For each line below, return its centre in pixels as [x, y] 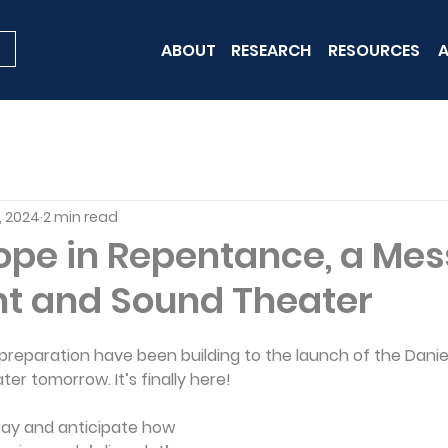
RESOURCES [373, 50]
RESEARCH [271, 50]
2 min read [80, 216]
